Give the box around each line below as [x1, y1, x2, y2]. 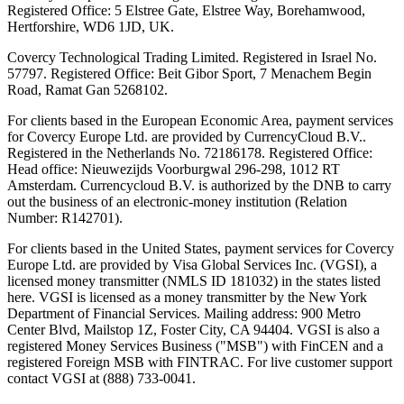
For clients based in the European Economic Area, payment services [7, 112, 393, 128]
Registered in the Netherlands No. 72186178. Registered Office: [7, 144, 372, 161]
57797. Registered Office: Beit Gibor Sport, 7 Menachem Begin [7, 65, 372, 81]
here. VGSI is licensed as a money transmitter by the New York [7, 289, 367, 305]
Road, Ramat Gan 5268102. [7, 81, 168, 97]
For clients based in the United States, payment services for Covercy [7, 240, 394, 256]
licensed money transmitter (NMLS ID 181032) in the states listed [7, 272, 381, 289]
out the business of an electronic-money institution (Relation [7, 193, 347, 209]
